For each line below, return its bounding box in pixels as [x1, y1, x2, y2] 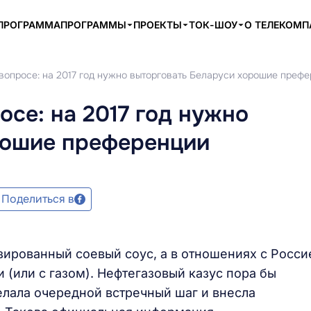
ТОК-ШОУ [189, 19, 237, 31]
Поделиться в [1, 192, 74, 206]
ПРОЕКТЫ [133, 19, 182, 31]
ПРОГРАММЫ [60, 19, 126, 31]
